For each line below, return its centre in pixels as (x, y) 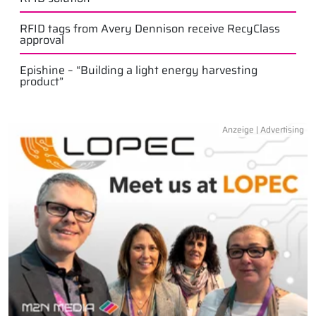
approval (42, 40)
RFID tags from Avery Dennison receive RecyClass (150, 29)
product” (42, 82)
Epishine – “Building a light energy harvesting (139, 71)
